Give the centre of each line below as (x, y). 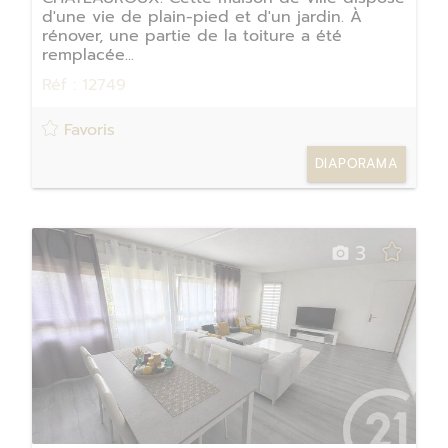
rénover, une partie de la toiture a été (192, 35)
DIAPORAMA (356, 164)
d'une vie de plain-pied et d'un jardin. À (202, 16)
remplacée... (88, 54)
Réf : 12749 (84, 84)
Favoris (86, 130)
